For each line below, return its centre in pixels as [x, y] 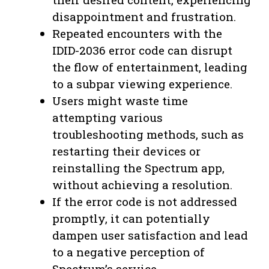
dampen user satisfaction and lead [150, 235]
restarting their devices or [126, 151]
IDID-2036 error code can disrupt [142, 50]
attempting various [107, 118]
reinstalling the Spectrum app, [138, 168]
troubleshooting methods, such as [148, 134]
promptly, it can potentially [131, 219]
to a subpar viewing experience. [142, 84]
